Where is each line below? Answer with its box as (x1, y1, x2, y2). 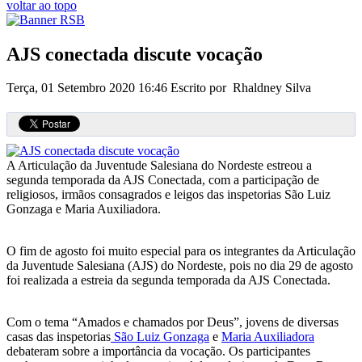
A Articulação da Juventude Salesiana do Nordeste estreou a (6, 158, 312, 173)
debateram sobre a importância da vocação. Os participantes (6, 344, 310, 359)
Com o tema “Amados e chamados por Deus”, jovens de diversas (6, 315, 339, 330)
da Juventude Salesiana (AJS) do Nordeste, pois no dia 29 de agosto (6, 259, 353, 273)
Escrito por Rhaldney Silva (170, 81, 311, 95)
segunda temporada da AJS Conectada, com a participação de (6, 173, 319, 187)
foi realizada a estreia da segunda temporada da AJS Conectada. (6, 273, 330, 288)
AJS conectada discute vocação (6, 43, 263, 65)
